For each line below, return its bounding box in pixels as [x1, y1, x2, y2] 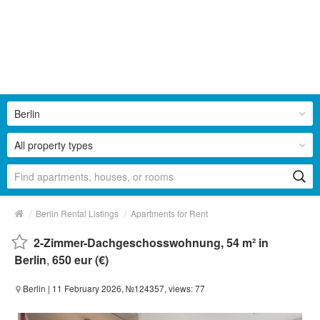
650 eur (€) [52, 251, 109, 268]
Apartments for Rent [131, 206, 208, 219]
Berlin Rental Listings [36, 206, 119, 219]
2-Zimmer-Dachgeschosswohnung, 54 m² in [34, 234, 269, 251]
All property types [14, 137, 93, 152]
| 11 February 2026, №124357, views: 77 [46, 281, 205, 294]
